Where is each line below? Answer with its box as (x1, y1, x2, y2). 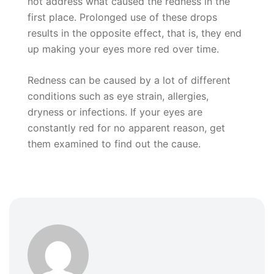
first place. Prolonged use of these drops (28, 11, 217, 23)
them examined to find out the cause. (28, 138, 201, 150)
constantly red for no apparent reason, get (28, 122, 225, 134)
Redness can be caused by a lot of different (28, 74, 231, 86)
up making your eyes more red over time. (28, 43, 222, 55)
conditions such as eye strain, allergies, (28, 90, 209, 102)
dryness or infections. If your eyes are (28, 106, 202, 118)
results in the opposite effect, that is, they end (28, 27, 242, 39)
